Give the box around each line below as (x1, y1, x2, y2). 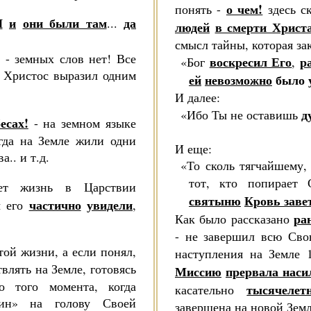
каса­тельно (175, 281, 247, 298)
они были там (22, 14, 107, 32)
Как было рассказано (175, 210, 289, 227)
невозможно (205, 71, 272, 89)
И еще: (175, 140, 212, 157)
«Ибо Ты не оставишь (180, 106, 301, 123)
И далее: (175, 89, 220, 106)
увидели (87, 196, 133, 214)
